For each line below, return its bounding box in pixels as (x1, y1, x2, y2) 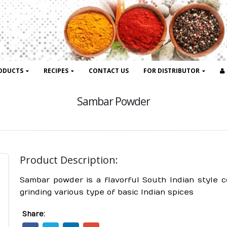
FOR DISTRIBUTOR (143, 66, 200, 75)
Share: (22, 210, 45, 218)
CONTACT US (89, 66, 129, 75)
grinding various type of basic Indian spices (19, 187, 194, 197)
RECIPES (44, 66, 68, 75)
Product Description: (19, 153, 118, 167)
